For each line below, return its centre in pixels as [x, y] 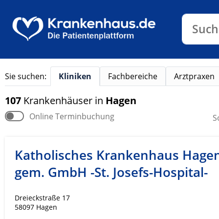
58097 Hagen [36, 207]
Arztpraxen [194, 76]
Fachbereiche [133, 76]
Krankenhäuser [59, 100]
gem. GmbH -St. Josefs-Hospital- [111, 172]
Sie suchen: [26, 76]
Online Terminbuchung [72, 116]
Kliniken [75, 76]
